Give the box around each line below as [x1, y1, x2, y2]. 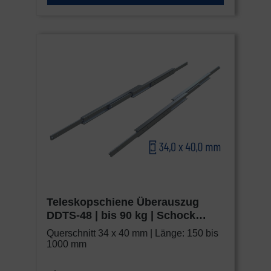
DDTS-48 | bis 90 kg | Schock [47, 209, 195, 222]
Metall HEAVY [47, 223, 117, 235]
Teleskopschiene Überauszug [47, 196, 199, 209]
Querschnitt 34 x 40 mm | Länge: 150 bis [47, 228, 218, 239]
